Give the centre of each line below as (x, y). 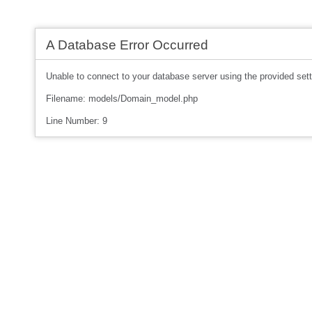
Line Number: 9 (77, 121)
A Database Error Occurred (127, 45)
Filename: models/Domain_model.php (122, 99)
